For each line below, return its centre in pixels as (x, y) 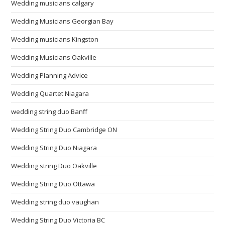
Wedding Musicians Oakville (54, 57)
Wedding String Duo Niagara (54, 148)
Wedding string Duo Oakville (54, 166)
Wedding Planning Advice (50, 75)
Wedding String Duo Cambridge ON (64, 130)
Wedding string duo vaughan (55, 202)
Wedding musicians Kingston (55, 39)
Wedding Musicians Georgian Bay (63, 21)
